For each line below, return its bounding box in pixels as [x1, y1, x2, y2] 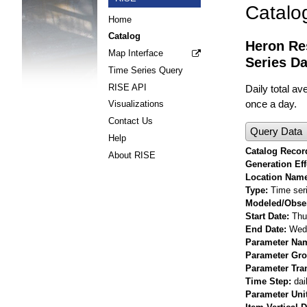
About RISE [108, 149, 156, 160]
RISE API [108, 82, 147, 93]
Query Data [250, 125, 302, 137]
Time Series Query [108, 64, 183, 75]
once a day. [245, 98, 297, 110]
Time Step [245, 275, 288, 286]
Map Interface [108, 48, 163, 59]
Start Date [245, 210, 286, 221]
